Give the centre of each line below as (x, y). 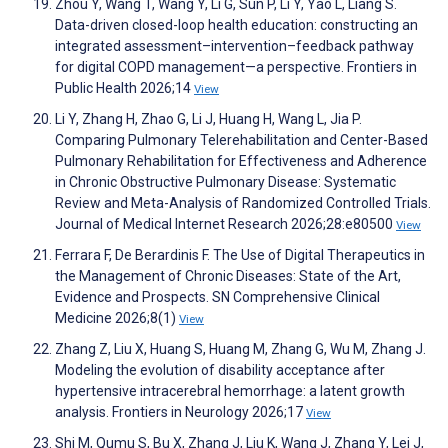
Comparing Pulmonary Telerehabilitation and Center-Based (241, 139)
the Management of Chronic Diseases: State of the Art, (228, 275)
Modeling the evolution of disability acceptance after (220, 369)
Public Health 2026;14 (124, 87)
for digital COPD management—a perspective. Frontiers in (236, 66)
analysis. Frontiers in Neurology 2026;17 (180, 411)
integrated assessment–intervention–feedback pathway (234, 45)
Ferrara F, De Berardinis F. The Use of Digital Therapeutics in (240, 254)
